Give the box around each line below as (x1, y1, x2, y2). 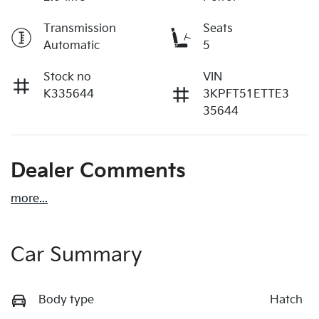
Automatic (43, 38, 100, 53)
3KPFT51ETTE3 (203, 87, 289, 101)
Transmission (43, 21, 116, 36)
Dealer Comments (11, 159, 186, 183)
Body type (38, 293, 94, 307)
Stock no (43, 70, 91, 84)
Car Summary (11, 243, 142, 267)
